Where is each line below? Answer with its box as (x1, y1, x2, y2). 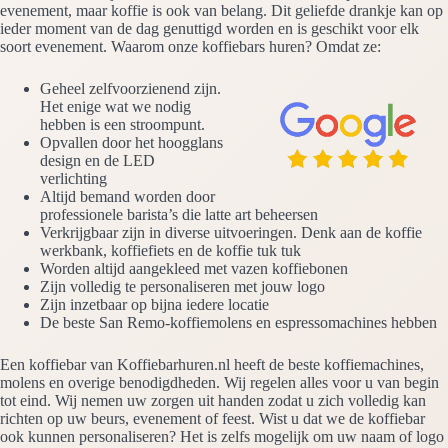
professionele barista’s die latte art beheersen (40, 206, 318, 224)
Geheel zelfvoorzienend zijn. (40, 80, 221, 98)
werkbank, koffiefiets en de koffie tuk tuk (40, 242, 301, 260)
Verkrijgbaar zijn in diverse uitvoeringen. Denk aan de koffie (40, 224, 422, 242)
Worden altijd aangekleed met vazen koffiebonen (40, 260, 348, 278)
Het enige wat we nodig (40, 98, 191, 116)
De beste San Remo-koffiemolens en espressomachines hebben (40, 314, 437, 332)
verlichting (40, 170, 107, 188)
